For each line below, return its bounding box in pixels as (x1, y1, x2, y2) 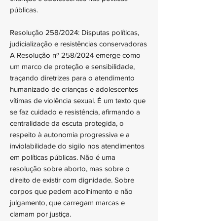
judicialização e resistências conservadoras (10, 39, 147, 48)
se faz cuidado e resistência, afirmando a (10, 108, 140, 116)
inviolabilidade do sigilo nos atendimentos (10, 142, 145, 150)
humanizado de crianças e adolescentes (10, 85, 138, 93)
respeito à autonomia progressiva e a (10, 130, 130, 139)
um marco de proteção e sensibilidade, (10, 62, 135, 71)
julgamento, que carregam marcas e (10, 198, 125, 207)
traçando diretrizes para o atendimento (10, 74, 135, 82)
